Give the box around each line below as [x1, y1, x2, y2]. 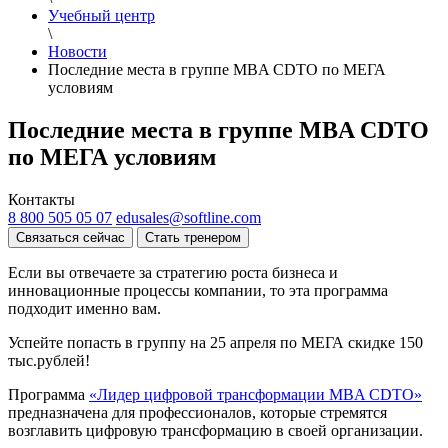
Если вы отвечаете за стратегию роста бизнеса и [8, 263, 338, 281]
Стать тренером [145, 229, 241, 245]
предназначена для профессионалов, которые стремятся [8, 403, 387, 421]
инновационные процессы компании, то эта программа [8, 281, 388, 299]
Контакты [8, 190, 75, 208]
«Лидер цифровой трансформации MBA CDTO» [89, 385, 422, 403]
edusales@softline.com [116, 208, 261, 226]
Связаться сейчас [16, 229, 125, 245]
